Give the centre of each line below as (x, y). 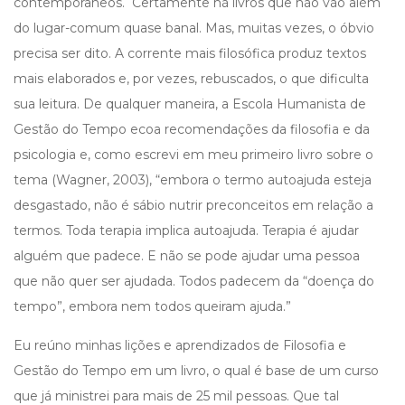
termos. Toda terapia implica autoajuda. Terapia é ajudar (186, 231)
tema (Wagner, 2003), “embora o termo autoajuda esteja (193, 180)
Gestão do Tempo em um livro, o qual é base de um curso (196, 371)
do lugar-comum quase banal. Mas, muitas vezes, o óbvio (194, 28)
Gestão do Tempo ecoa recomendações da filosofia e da (192, 130)
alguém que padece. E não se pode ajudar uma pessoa (187, 256)
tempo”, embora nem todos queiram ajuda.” (152, 307)
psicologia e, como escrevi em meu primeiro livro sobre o (193, 155)
